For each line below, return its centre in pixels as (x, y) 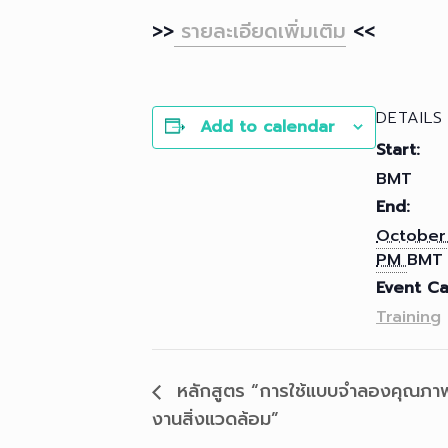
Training (408, 316)
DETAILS (409, 117)
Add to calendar (267, 126)
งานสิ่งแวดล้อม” (215, 419)
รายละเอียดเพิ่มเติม (260, 30)
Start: (398, 149)
